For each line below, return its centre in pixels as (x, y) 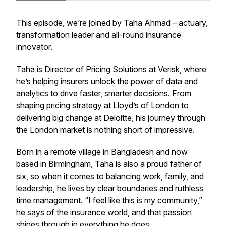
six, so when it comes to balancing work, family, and (110, 176)
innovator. (34, 47)
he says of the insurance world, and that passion (104, 212)
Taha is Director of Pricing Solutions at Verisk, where (111, 69)
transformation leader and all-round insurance (99, 35)
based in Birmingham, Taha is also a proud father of (109, 164)
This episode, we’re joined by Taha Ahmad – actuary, (112, 23)
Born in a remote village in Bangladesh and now (102, 152)
